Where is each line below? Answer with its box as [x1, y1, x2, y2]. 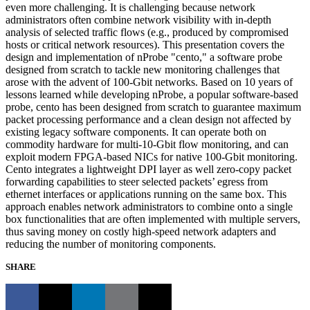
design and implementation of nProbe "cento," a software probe [6, 51, 282, 63]
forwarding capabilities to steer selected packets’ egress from [6, 175, 268, 188]
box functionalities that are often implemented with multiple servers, [6, 212, 300, 225]
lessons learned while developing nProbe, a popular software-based [6, 88, 298, 100]
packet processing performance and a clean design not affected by [6, 113, 291, 125]
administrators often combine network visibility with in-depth [6, 13, 271, 26]
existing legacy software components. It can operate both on [6, 125, 266, 138]
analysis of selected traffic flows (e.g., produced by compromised [6, 26, 289, 38]
